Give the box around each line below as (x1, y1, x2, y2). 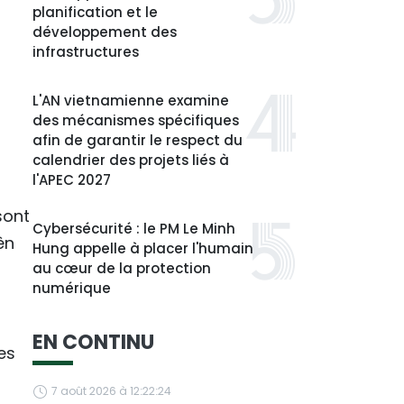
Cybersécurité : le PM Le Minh (32, 219, 235, 238)
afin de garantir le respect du (32, 131, 243, 150)
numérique (32, 279, 111, 298)
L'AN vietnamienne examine (32, 91, 229, 110)
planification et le (32, 3, 158, 22)
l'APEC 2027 (32, 170, 111, 189)
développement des (32, 23, 177, 41)
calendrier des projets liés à (32, 151, 229, 170)
